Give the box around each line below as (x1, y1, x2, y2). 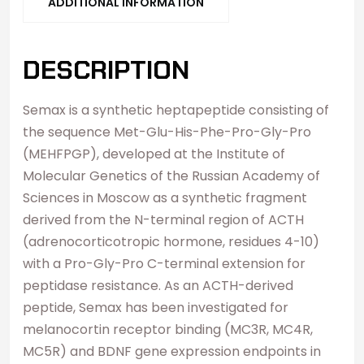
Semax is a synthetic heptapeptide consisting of (23, 100, 329, 119)
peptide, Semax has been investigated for (23, 297, 288, 317)
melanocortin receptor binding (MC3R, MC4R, (23, 319, 313, 339)
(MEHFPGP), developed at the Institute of (23, 144, 285, 163)
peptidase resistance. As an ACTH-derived (23, 275, 293, 295)
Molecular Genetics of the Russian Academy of (23, 166, 320, 185)
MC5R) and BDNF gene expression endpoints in (23, 341, 321, 361)
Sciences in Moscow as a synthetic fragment (23, 188, 307, 207)
